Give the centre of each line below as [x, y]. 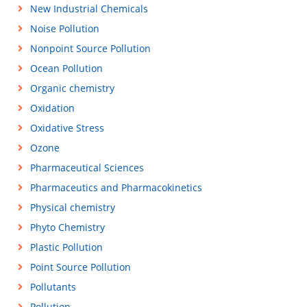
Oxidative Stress [67, 128]
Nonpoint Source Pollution [90, 48]
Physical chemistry [72, 207]
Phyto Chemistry [67, 227]
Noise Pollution [64, 28]
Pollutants [53, 287]
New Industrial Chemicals [89, 9]
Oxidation [52, 108]
